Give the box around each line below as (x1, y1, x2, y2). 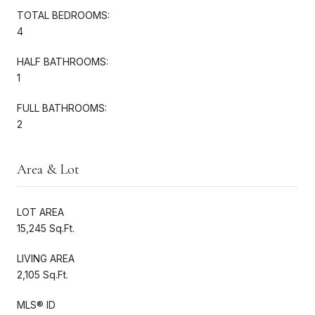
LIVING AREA (17, 252, 75, 264)
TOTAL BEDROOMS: (17, 8, 110, 21)
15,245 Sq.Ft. (17, 221, 75, 234)
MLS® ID (17, 298, 56, 311)
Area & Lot (17, 160, 79, 178)
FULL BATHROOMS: (17, 101, 107, 114)
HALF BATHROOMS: (17, 55, 108, 67)
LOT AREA (17, 205, 64, 218)
